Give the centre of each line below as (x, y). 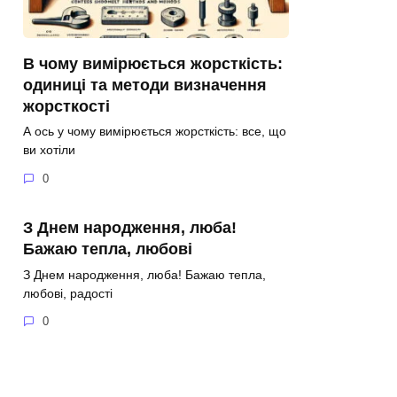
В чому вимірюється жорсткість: (153, 63)
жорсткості (66, 106)
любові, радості (68, 293)
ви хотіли (49, 150)
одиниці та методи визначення (145, 85)
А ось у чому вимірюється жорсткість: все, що (155, 132)
